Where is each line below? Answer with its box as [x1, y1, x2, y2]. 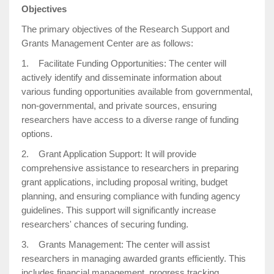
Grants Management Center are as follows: [21, 38, 193, 48]
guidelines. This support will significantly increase [21, 205, 216, 215]
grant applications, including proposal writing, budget [21, 177, 228, 187]
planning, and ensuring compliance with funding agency [21, 191, 240, 201]
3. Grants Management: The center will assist [21, 239, 210, 250]
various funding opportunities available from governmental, [21, 86, 253, 97]
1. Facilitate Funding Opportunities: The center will [21, 58, 226, 68]
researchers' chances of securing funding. [21, 219, 188, 229]
